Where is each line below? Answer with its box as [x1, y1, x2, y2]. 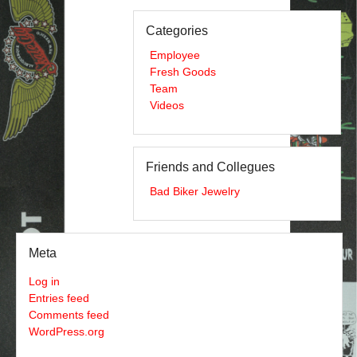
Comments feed [29, 308, 109, 322]
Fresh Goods [150, 65, 216, 79]
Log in [29, 275, 60, 288]
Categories [146, 24, 208, 38]
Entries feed [29, 292, 89, 305]
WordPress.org [29, 325, 104, 339]
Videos [150, 99, 184, 112]
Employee [150, 49, 200, 62]
